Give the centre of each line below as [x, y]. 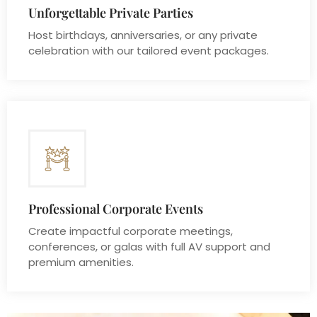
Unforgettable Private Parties [111, 13]
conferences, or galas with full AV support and [149, 247]
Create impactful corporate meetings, [131, 231]
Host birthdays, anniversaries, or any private [143, 35]
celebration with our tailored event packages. [149, 51]
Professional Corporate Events [116, 209]
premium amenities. [81, 263]
